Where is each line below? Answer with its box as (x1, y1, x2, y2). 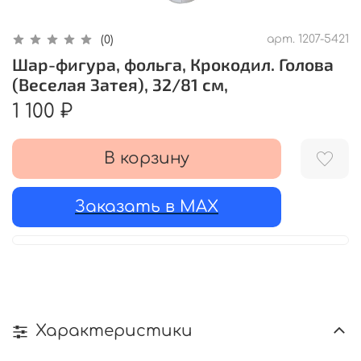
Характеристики (35, 321, 193, 340)
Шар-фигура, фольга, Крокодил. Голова (12, 54, 334, 75)
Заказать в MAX (75, 197, 218, 217)
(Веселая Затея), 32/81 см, (12, 74, 228, 95)
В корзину (104, 149, 189, 168)
